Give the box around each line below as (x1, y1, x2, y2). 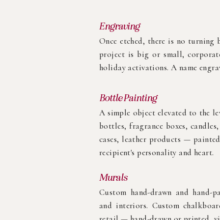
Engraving (99, 20, 139, 32)
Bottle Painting (99, 92, 157, 104)
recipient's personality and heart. (99, 147, 214, 158)
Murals (99, 171, 127, 183)
